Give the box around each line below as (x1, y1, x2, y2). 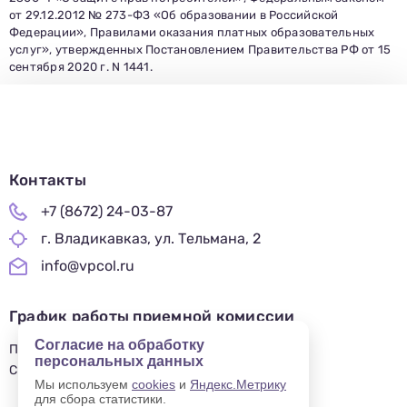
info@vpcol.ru (41, 257, 134, 275)
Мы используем (35, 377, 132, 392)
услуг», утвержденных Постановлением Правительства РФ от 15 (9, 43, 392, 57)
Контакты (9, 171, 86, 190)
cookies (132, 377, 175, 392)
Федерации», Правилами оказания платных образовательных (9, 25, 375, 40)
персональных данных (35, 353, 203, 369)
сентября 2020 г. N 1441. (9, 60, 153, 74)
